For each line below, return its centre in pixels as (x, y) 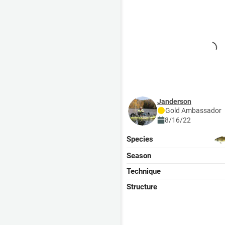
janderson (176, 101)
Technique (144, 171)
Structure (142, 187)
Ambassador (201, 110)
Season (139, 156)
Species (140, 139)
